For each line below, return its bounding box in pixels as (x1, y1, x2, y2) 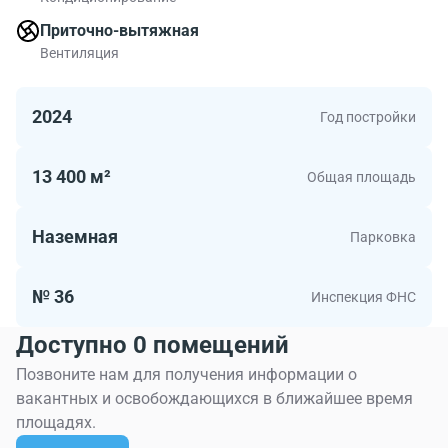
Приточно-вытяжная (40, 21, 199, 41)
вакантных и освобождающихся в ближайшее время (16, 389, 413, 409)
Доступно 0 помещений (16, 331, 289, 360)
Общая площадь (307, 169, 416, 186)
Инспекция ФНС (311, 289, 416, 306)
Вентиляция (40, 45, 119, 62)
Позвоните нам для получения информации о (16, 365, 357, 385)
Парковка (350, 229, 416, 246)
